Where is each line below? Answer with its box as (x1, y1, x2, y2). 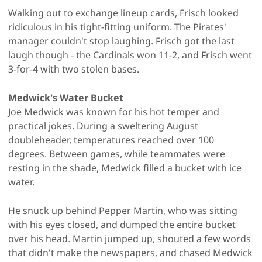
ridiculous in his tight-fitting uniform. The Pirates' (8, 20, 226, 33)
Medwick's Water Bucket (8, 91, 123, 104)
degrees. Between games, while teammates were (8, 147, 225, 160)
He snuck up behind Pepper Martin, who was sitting (8, 204, 237, 217)
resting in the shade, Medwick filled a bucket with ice (8, 161, 242, 174)
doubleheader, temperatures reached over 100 (8, 133, 214, 146)
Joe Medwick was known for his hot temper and (8, 105, 219, 118)
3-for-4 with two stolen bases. (8, 62, 139, 75)
